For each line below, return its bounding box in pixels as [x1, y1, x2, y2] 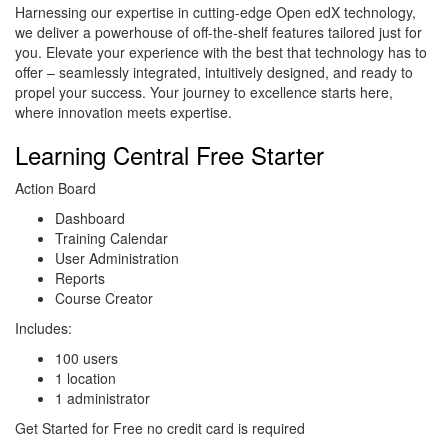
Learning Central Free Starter [15, 137, 324, 173]
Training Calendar [55, 228, 168, 249]
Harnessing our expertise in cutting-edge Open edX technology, [15, 2, 416, 23]
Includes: [15, 318, 72, 339]
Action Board [15, 178, 96, 199]
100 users [55, 348, 118, 369]
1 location [55, 368, 116, 389]
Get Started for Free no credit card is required [15, 418, 305, 439]
